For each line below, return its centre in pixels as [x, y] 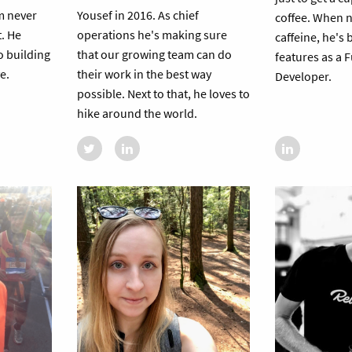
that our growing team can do [154, 55]
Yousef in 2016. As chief [137, 15]
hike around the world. [137, 114]
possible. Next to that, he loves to [163, 94]
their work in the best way [144, 74]
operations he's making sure [152, 35]
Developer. [304, 77]
